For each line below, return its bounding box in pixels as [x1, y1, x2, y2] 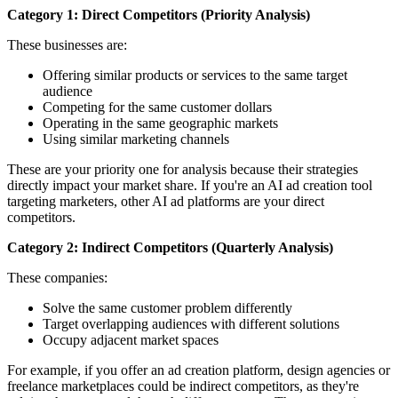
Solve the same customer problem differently [43, 300, 292, 316]
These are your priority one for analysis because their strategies [7, 162, 358, 178]
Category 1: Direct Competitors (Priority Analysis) [7, 7, 310, 23]
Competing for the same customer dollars [43, 99, 272, 115]
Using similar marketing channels [43, 131, 229, 147]
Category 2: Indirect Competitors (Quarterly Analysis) [7, 240, 333, 256]
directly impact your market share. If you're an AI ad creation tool [7, 178, 372, 194]
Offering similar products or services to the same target [43, 68, 347, 84]
